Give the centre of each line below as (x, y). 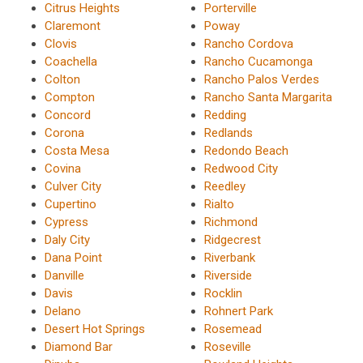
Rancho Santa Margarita (268, 98)
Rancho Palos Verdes (261, 80)
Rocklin (223, 294)
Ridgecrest (232, 240)
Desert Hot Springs (95, 329)
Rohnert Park (238, 312)
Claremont (73, 26)
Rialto (219, 205)
